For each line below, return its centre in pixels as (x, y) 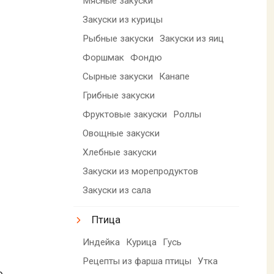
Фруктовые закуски (125, 114)
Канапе (175, 76)
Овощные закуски (121, 133)
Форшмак (104, 57)
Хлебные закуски (120, 152)
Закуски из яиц (192, 38)
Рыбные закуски (118, 38)
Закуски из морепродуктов (141, 171)
